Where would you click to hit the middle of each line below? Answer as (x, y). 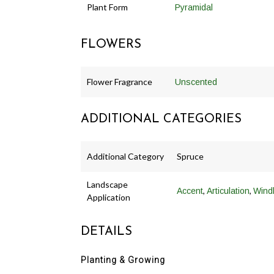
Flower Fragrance (120, 82)
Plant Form (107, 7)
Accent (190, 191)
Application (109, 198)
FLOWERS (111, 45)
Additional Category (125, 157)
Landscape (107, 185)
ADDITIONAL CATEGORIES (161, 120)
